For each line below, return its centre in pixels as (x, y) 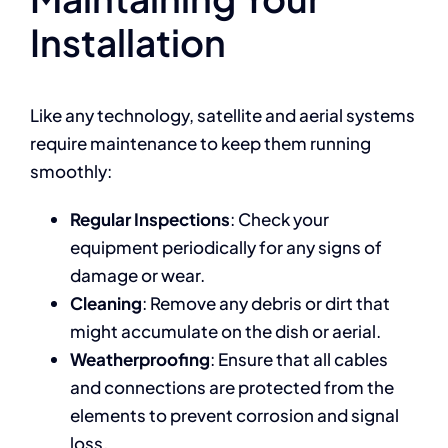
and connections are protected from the (231, 387)
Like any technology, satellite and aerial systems (222, 115)
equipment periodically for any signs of (225, 247)
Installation (127, 42)
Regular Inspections (149, 219)
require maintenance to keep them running (200, 143)
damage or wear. (137, 275)
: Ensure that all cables (298, 359)
